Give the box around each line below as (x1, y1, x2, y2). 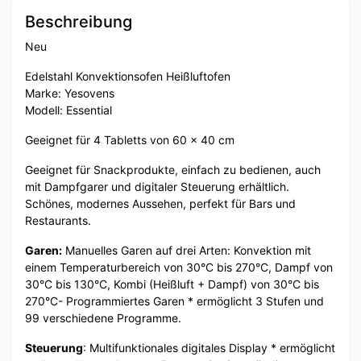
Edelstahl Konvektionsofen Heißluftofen (25, 69, 230, 84)
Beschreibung (25, 12, 132, 32)
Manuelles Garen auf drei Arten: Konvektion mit (62, 243, 311, 258)
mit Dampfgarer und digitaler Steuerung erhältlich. (25, 180, 289, 194)
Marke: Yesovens (25, 86, 114, 101)
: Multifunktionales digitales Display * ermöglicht (83, 341, 335, 355)
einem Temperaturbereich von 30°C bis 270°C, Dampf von (25, 260, 333, 275)
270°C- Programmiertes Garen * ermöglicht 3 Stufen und (25, 294, 324, 309)
